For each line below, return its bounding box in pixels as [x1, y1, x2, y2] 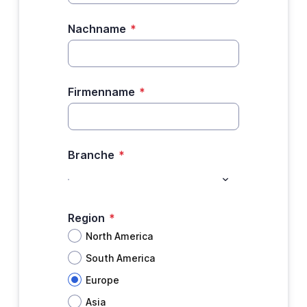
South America [85, 251, 155, 264]
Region [67, 211, 105, 225]
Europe [85, 273, 119, 286]
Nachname [67, 22, 126, 36]
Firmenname [67, 85, 135, 99]
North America [85, 230, 153, 242]
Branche [67, 148, 114, 162]
